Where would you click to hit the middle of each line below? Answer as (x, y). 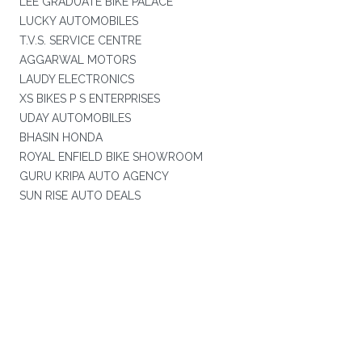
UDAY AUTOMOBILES (75, 118)
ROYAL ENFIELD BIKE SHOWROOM (111, 157)
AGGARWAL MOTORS (77, 60)
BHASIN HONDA (61, 137)
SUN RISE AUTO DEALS (80, 196)
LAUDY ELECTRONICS (76, 79)
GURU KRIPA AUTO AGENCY (94, 176)
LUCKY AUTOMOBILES (78, 21)
